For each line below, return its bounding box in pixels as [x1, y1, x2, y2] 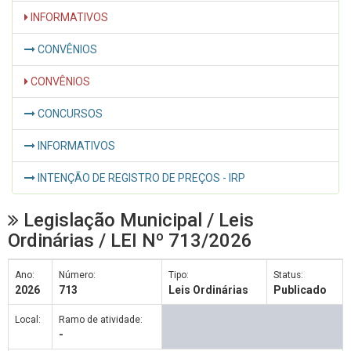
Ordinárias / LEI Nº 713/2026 [8, 229, 252, 251]
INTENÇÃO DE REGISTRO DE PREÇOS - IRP [35, 171, 245, 184]
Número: [59, 269, 96, 280]
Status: [273, 269, 303, 280]
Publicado [273, 283, 327, 296]
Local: [15, 313, 41, 325]
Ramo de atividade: [59, 313, 143, 325]
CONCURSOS [35, 107, 103, 120]
